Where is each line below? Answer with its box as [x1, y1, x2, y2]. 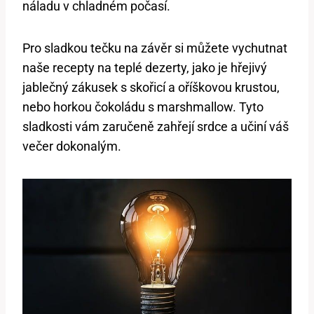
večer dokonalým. [22, 139, 121, 154]
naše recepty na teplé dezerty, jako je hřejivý [22, 60, 267, 76]
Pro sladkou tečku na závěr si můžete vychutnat [22, 41, 287, 56]
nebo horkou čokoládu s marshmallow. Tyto [22, 100, 264, 115]
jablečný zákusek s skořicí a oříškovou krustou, [22, 80, 280, 95]
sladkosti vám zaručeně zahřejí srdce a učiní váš [22, 119, 289, 135]
